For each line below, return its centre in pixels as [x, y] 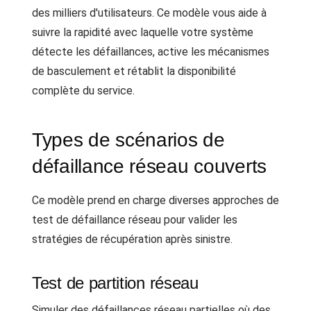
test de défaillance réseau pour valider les [135, 219]
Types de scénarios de [128, 140]
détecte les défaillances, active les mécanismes [151, 51]
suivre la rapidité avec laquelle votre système [143, 32]
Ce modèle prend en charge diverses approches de [155, 200]
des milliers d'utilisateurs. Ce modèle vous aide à [149, 12]
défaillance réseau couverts [149, 166]
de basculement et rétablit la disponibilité [134, 71]
